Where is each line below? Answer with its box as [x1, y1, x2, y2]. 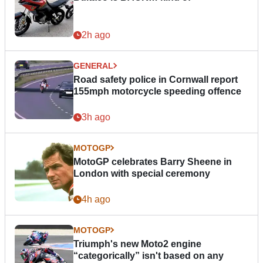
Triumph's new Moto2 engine [73, 238, 201, 249]
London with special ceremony [73, 168, 210, 178]
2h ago [82, 29, 110, 40]
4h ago [82, 194, 110, 204]
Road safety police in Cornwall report [73, 74, 238, 85]
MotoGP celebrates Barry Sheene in [73, 156, 232, 167]
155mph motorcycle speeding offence [73, 86, 241, 96]
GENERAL [73, 60, 113, 70]
